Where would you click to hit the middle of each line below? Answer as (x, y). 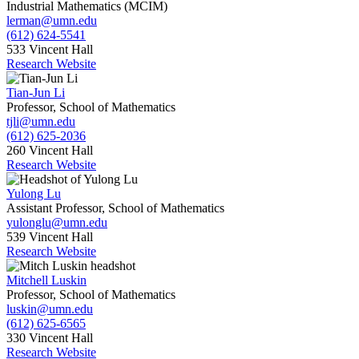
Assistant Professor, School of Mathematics (115, 208)
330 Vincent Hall (50, 338)
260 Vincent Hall (50, 151)
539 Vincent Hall (50, 237)
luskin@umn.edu (50, 309)
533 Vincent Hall (50, 50)
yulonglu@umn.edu (57, 223)
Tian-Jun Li (36, 93)
